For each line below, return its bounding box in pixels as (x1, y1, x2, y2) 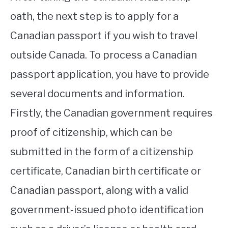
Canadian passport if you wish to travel (10, 30, 197, 42)
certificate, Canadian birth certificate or (10, 165, 201, 178)
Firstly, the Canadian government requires (10, 107, 213, 120)
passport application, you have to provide (10, 68, 209, 81)
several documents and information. (10, 88, 185, 100)
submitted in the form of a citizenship (10, 146, 193, 158)
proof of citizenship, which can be (10, 126, 173, 139)
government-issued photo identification (10, 204, 204, 216)
